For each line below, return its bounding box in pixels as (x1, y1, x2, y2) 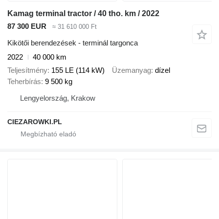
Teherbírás (7, 77, 41, 86)
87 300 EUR (7, 22, 46, 30)
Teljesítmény (7, 66, 47, 74)
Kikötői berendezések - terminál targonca (7, 39, 138, 47)
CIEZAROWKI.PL (7, 117, 62, 126)
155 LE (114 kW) (51, 66, 105, 74)
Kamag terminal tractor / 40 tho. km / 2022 (7, 9, 159, 18)
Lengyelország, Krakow (20, 93, 95, 102)
